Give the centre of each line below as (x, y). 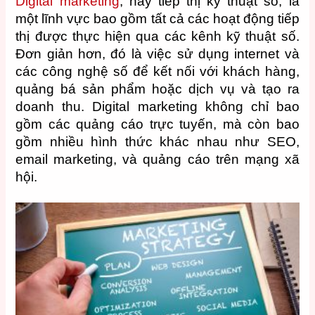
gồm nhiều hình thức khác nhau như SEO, (157, 141)
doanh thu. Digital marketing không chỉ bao (157, 106)
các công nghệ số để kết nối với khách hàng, (157, 71)
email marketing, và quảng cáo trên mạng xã (157, 159)
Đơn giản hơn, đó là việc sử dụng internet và (157, 53)
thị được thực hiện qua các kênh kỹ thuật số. (157, 36)
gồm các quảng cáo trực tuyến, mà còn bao (157, 124)
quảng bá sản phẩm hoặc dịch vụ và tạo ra (157, 89)
